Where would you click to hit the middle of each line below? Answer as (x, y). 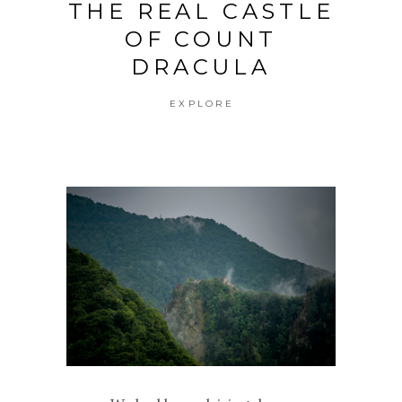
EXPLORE (202, 104)
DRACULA (201, 67)
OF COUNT (201, 39)
